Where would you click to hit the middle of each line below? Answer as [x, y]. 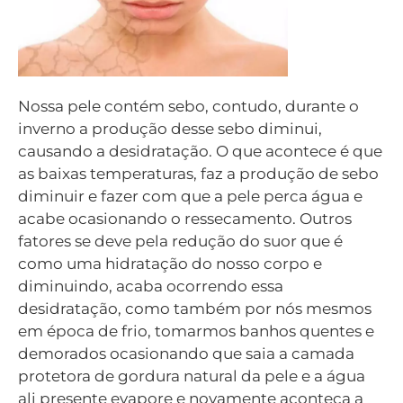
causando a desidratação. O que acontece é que [200, 152]
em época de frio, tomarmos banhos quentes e [196, 331]
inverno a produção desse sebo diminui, [170, 129]
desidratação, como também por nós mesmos [195, 309]
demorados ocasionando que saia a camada [186, 354]
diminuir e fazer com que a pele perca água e [190, 197]
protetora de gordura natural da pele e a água [192, 376]
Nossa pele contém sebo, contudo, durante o [188, 107]
